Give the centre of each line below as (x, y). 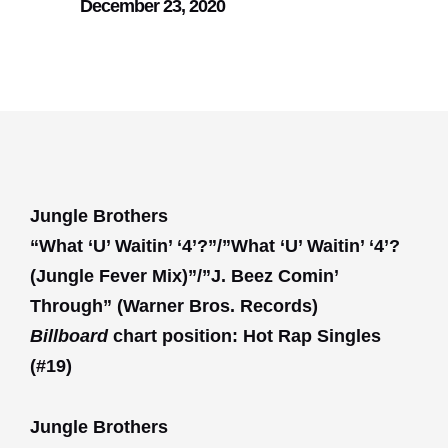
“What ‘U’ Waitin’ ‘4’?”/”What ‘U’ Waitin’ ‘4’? (215, 245)
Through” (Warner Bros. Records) (174, 305)
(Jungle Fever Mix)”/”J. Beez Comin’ (184, 275)
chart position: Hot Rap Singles (244, 335)
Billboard (69, 335)
